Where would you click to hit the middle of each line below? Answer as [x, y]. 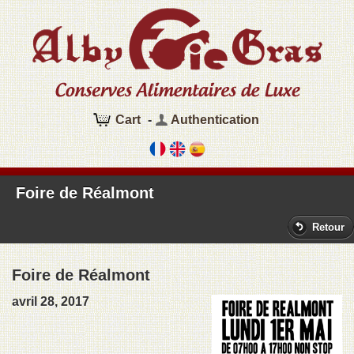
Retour [328, 227]
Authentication [215, 120]
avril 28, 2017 [51, 301]
